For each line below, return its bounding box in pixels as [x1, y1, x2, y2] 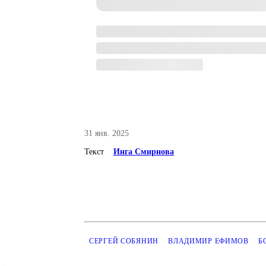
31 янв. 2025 [84, 129, 129, 138]
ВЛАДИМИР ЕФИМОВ [168, 237, 249, 245]
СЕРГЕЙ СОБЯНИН [89, 237, 159, 245]
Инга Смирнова [113, 147, 174, 156]
